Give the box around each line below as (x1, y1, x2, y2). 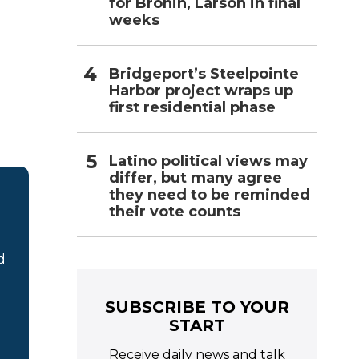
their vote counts (109, 202, 240, 220)
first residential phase (109, 98, 276, 116)
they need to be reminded (109, 185, 310, 204)
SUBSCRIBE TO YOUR (105, 296, 289, 317)
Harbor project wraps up (109, 81, 293, 99)
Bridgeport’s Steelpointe (109, 64, 299, 83)
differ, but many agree (109, 168, 282, 187)
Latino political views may (109, 151, 308, 170)
